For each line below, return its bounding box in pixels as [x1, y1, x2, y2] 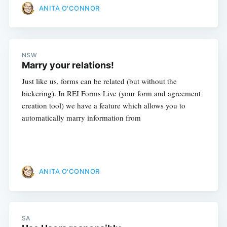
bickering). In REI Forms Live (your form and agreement [21, 88, 201, 98]
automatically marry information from [21, 112, 141, 123]
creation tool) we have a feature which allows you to [21, 100, 185, 110]
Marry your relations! [21, 59, 114, 70]
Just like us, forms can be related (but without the [21, 75, 177, 86]
